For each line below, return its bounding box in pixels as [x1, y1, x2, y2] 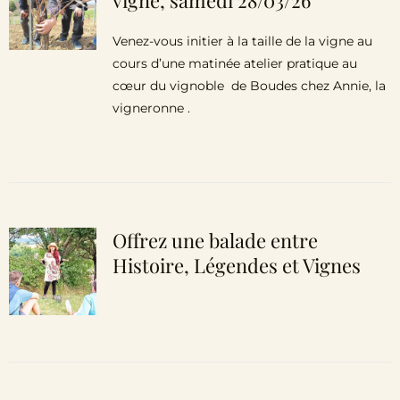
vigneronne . [112, 100, 190, 116]
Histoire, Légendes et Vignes [112, 252, 361, 279]
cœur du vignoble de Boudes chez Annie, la [112, 78, 386, 94]
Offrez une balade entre [112, 227, 318, 254]
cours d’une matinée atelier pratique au [112, 55, 357, 71]
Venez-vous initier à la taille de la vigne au [112, 33, 372, 49]
